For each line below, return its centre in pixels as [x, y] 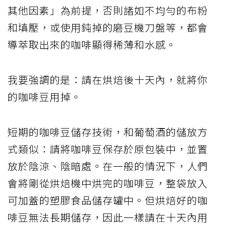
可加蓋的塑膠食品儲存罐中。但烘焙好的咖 [108, 200]
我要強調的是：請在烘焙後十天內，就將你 [108, 80]
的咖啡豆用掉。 [44, 97]
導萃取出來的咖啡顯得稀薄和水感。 [92, 45]
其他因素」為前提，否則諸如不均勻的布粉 [108, 11]
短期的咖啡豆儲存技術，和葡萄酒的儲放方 [108, 132]
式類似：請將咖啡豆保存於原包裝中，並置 [108, 149]
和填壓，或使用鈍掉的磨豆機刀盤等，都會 [108, 28]
